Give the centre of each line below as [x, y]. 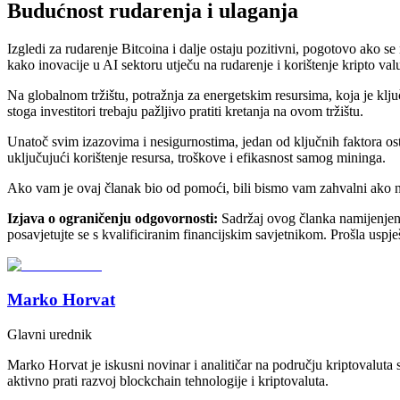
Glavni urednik [50, 334]
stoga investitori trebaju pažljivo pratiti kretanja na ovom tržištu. [185, 112]
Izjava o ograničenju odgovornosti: [112, 219]
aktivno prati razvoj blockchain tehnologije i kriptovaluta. [168, 380]
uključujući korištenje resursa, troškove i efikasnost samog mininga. [196, 158]
